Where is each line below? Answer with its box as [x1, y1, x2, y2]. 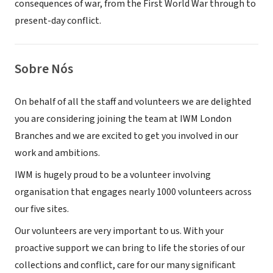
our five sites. [15, 202, 69, 216]
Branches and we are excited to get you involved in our [15, 129, 238, 143]
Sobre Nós [15, 59, 73, 79]
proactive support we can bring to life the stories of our [15, 241, 245, 255]
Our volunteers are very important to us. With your [15, 224, 224, 238]
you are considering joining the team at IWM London [15, 112, 232, 126]
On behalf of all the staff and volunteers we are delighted [15, 95, 251, 108]
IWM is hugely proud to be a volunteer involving [15, 168, 211, 182]
